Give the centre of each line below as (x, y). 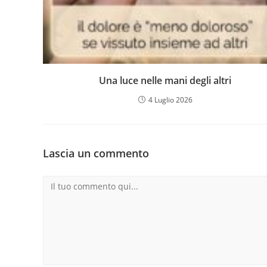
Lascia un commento (96, 153)
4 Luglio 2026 (170, 100)
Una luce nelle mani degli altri (165, 80)
